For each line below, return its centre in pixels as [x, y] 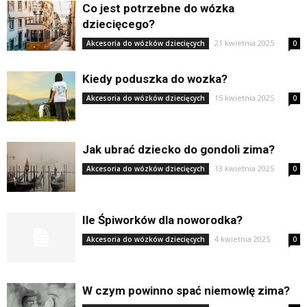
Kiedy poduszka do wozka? [155, 79]
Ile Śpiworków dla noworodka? [162, 220]
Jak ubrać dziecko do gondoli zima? [179, 149]
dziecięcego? [119, 24]
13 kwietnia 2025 [244, 168]
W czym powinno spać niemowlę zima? [186, 291]
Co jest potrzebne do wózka [158, 8]
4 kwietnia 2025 [242, 239]
